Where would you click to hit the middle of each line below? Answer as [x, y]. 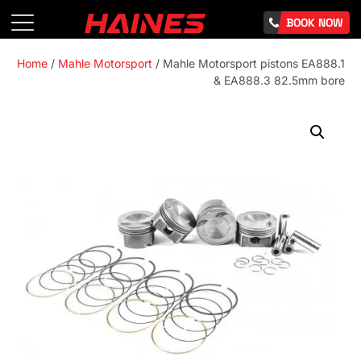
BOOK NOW [315, 23]
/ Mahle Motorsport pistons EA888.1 [249, 63]
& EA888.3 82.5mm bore [279, 80]
